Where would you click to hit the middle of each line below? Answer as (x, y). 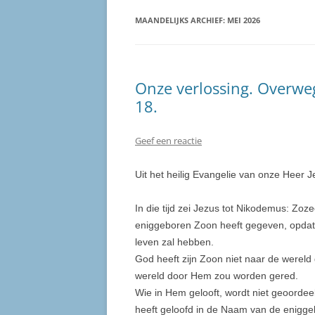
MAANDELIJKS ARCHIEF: (181, 20)
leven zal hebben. (174, 242)
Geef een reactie (168, 141)
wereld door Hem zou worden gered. (217, 276)
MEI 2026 (244, 20)
